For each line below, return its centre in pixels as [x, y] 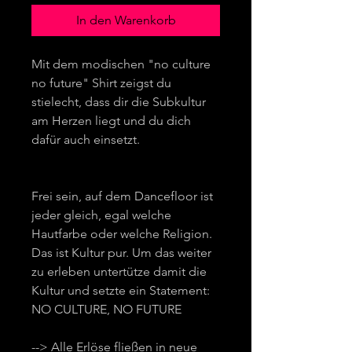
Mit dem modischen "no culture [121, 64]
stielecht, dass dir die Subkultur [119, 101]
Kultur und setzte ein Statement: [121, 290]
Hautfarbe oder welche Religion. [122, 233]
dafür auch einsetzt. [87, 139]
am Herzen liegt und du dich [111, 120]
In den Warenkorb [126, 20]
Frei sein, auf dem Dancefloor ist [122, 196]
